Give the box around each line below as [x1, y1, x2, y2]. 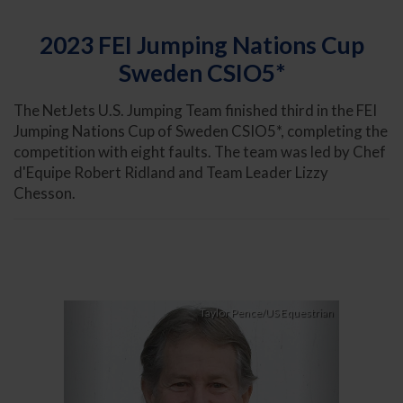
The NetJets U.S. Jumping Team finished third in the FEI [13, 100, 377, 120]
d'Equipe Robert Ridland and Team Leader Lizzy [13, 162, 328, 182]
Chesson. [13, 183, 76, 202]
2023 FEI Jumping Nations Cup [39, 31, 364, 60]
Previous [83, 300, 156, 323]
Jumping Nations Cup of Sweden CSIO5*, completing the [13, 121, 388, 140]
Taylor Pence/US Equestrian [200, 305, 335, 319]
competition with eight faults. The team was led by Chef [13, 141, 386, 161]
